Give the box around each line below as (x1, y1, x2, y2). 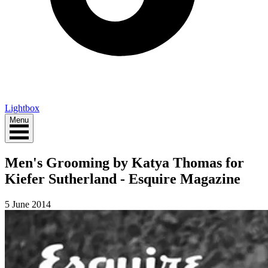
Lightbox (5, 102, 39, 113)
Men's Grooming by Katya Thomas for (5, 154, 244, 170)
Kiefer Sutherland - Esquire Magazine (5, 170, 240, 187)
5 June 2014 (5, 199, 51, 209)
